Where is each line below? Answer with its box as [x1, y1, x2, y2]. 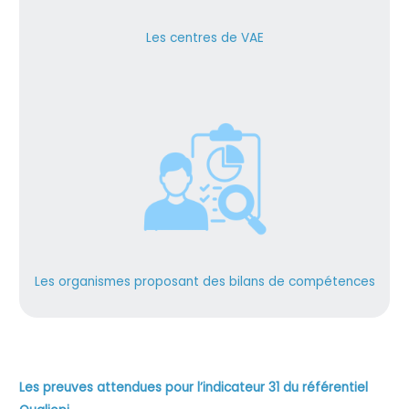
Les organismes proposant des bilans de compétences [34, 272, 375, 290]
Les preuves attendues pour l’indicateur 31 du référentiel [19, 378, 369, 396]
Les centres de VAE [145, 28, 264, 47]
